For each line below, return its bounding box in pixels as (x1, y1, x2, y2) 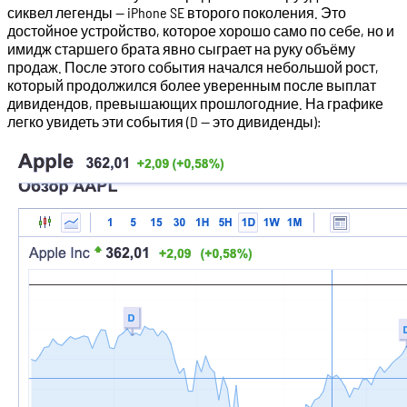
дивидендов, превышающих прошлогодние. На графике (7, 94, 383, 112)
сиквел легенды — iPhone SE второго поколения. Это (7, 3, 346, 21)
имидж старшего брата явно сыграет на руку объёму (7, 39, 355, 57)
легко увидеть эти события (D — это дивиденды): (7, 112, 321, 130)
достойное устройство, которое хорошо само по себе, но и (7, 21, 394, 39)
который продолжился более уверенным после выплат (7, 75, 376, 94)
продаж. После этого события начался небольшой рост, (7, 57, 379, 75)
